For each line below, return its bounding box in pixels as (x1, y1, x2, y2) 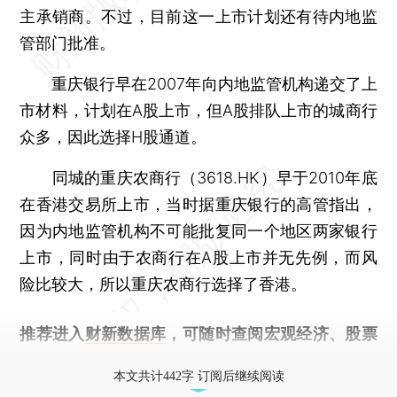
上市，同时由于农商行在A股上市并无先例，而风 (19, 247, 378, 267)
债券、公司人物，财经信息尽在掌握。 (19, 350, 292, 370)
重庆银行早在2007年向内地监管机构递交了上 (19, 74, 378, 93)
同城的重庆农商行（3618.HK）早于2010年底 (19, 167, 378, 187)
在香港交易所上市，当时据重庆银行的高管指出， (19, 194, 378, 214)
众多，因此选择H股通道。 (19, 127, 207, 146)
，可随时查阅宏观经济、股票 (166, 323, 378, 343)
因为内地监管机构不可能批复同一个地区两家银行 (19, 221, 378, 240)
